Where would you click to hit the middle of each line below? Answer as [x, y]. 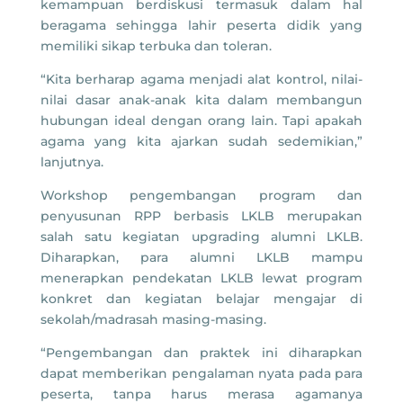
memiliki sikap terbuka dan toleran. [156, 45]
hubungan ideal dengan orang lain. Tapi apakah [201, 120]
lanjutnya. [72, 161]
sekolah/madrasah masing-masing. [153, 319]
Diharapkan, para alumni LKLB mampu [201, 257]
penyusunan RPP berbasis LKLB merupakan [201, 215]
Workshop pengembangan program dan [201, 195]
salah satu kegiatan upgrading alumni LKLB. [201, 236]
